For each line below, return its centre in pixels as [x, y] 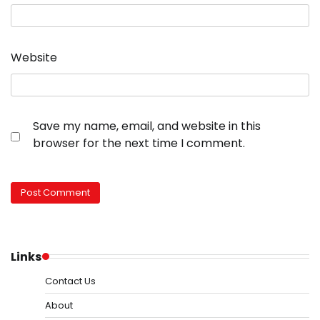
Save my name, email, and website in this [147, 126]
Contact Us [70, 281]
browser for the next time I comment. [139, 144]
